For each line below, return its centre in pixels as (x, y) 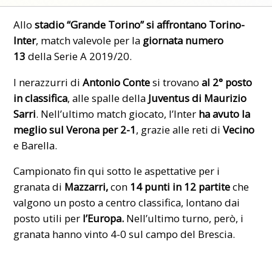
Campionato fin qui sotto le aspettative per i (117, 171)
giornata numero (183, 40)
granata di (39, 187)
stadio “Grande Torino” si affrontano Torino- (139, 24)
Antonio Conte (117, 82)
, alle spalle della (108, 98)
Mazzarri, (87, 187)
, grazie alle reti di (180, 129)
